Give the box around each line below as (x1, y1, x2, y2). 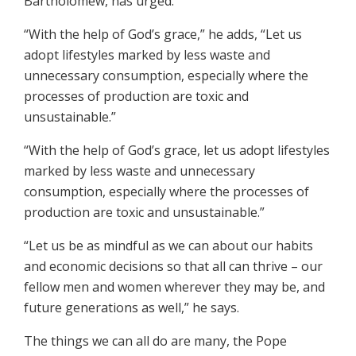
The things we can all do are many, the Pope (24, 332, 287, 350)
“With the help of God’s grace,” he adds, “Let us (24, 25, 302, 44)
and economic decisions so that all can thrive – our (24, 257, 323, 276)
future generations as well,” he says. (24, 299, 239, 317)
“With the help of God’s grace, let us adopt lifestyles (24, 141, 330, 160)
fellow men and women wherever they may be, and (24, 278, 325, 296)
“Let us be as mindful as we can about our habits (24, 237, 313, 255)
